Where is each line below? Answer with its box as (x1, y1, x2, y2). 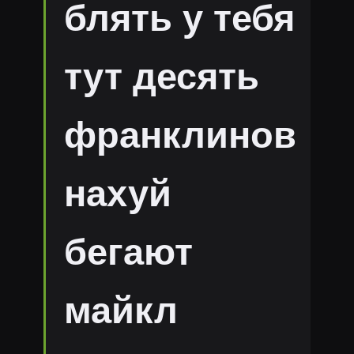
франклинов (63, 115, 296, 156)
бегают (63, 232, 193, 273)
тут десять (63, 56, 259, 98)
